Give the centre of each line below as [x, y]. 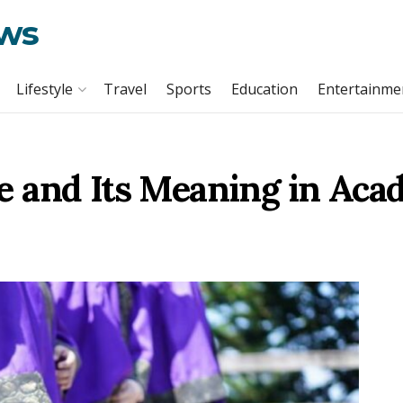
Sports [189, 89]
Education [264, 89]
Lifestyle [45, 89]
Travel [125, 89]
